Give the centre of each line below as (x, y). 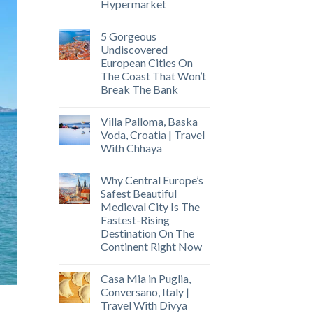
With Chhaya (131, 148)
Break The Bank (139, 89)
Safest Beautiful (138, 194)
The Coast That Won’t (153, 76)
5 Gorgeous (128, 36)
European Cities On (146, 63)
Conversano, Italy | (145, 292)
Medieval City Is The (150, 207)
